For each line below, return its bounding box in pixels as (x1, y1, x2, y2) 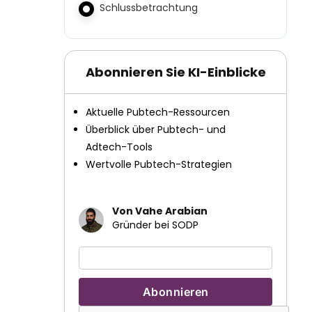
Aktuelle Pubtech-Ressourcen (86, 105, 230, 119)
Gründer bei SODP (112, 218, 198, 232)
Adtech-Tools (86, 140, 153, 154)
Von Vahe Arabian (112, 204, 208, 218)
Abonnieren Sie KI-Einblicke (85, 63, 266, 81)
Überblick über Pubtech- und (86, 123, 226, 136)
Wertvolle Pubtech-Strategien (86, 157, 232, 171)
